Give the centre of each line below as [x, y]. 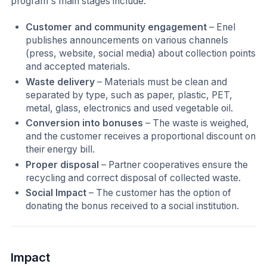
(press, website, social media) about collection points [141, 53]
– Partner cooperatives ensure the [175, 164]
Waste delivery [62, 82]
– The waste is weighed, [198, 123]
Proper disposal [64, 164]
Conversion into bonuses [86, 123]
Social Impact [56, 193]
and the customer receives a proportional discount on [141, 136]
